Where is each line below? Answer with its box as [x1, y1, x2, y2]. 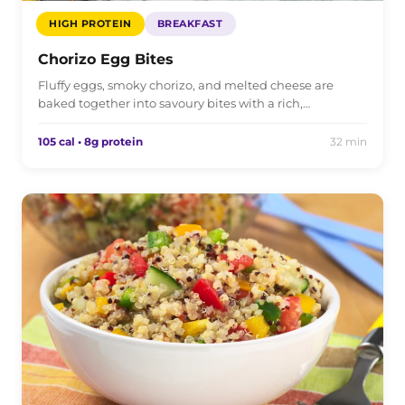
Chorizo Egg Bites [38, 50, 174, 68]
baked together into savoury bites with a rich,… [38, 95, 310, 110]
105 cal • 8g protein [38, 134, 143, 148]
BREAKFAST [156, 16, 223, 30]
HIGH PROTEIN [49, 16, 132, 30]
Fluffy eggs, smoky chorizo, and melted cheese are [38, 77, 334, 92]
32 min [330, 134, 367, 148]
